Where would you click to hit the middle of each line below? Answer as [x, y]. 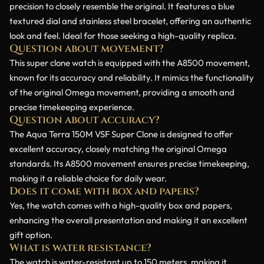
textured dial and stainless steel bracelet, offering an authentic [130, 21]
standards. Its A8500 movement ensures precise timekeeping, [129, 164]
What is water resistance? [80, 248]
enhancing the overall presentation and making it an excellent [128, 220]
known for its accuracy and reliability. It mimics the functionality [132, 78]
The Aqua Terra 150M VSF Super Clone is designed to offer [121, 134]
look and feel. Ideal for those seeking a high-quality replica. [123, 36]
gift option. [31, 235]
